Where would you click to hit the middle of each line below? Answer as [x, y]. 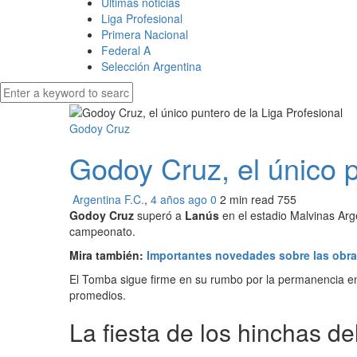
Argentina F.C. [108, 199]
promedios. [98, 294]
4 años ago [180, 199]
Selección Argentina [151, 66]
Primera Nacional [145, 34]
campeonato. [102, 231]
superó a [159, 215]
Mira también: [108, 255]
